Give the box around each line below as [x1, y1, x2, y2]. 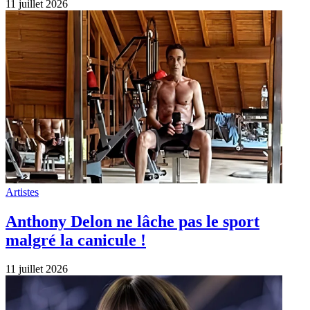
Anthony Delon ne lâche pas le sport [6, 212, 259, 230]
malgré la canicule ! [6, 230, 146, 249]
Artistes [6, 185, 39, 198]
